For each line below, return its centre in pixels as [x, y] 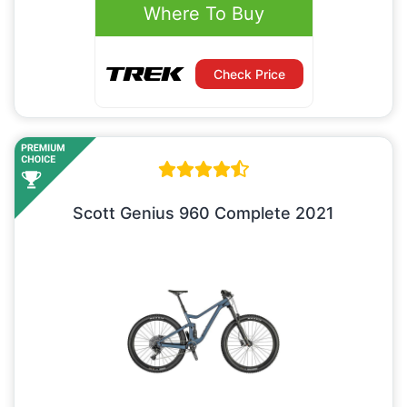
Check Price [249, 74]
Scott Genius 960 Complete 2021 [203, 213]
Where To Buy [203, 14]
